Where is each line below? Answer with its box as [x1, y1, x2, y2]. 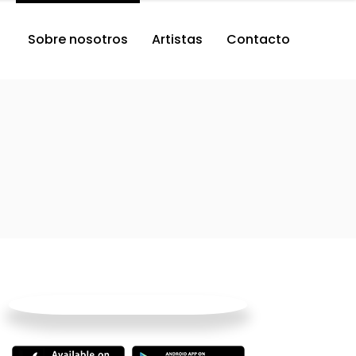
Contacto [226, 30, 290, 48]
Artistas [152, 30, 203, 48]
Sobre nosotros [28, 30, 128, 48]
